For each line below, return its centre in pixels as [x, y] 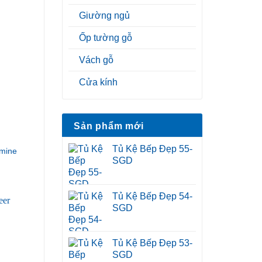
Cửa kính [98, 82]
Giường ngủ [104, 16]
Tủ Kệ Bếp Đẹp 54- [152, 196]
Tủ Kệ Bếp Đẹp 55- [152, 149]
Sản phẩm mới [109, 126]
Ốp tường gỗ [106, 38]
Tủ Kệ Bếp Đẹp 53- [152, 243]
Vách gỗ [96, 60]
